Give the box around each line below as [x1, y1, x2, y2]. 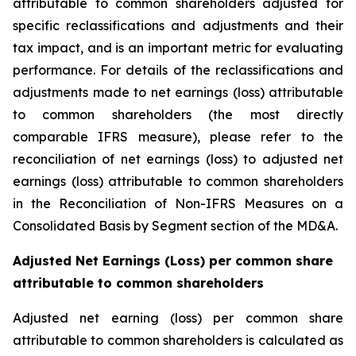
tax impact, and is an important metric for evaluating [13, 40, 343, 56]
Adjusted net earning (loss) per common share [13, 310, 343, 326]
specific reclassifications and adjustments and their [13, 17, 343, 33]
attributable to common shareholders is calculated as [13, 332, 343, 348]
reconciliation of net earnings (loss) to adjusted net [13, 151, 343, 167]
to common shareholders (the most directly [13, 106, 343, 122]
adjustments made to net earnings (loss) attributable [13, 84, 343, 100]
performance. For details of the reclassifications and [13, 62, 343, 78]
